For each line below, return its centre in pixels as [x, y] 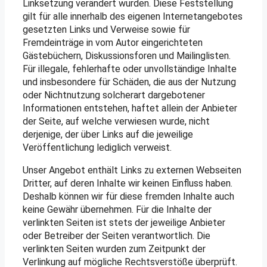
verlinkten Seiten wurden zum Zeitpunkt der [114, 249]
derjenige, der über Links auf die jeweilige [108, 135]
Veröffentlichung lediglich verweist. [97, 148]
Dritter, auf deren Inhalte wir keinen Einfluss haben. [128, 184]
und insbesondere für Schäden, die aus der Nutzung [129, 82]
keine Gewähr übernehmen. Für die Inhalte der [117, 210]
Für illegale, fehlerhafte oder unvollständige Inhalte [130, 69]
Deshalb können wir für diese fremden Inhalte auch [128, 197]
